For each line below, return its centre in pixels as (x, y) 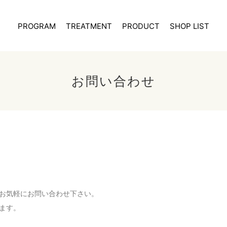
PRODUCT (141, 26)
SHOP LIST (190, 26)
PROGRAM (37, 26)
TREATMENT (89, 26)
